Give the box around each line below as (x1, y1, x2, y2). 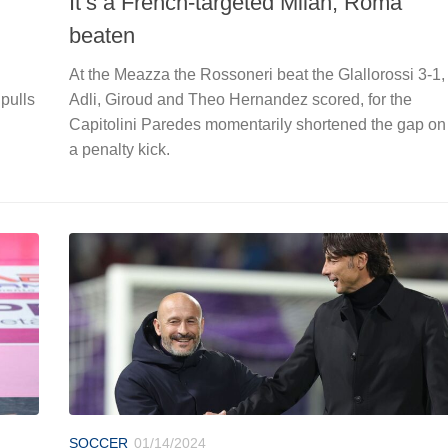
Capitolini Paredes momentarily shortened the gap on (69, 115, 446, 133)
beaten (69, 22, 135, 48)
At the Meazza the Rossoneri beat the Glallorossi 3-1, (69, 65, 445, 83)
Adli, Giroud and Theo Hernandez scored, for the (69, 90, 412, 108)
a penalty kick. (69, 140, 170, 158)
